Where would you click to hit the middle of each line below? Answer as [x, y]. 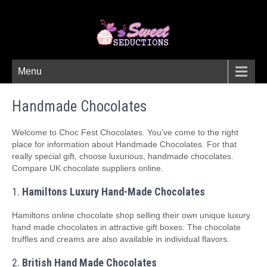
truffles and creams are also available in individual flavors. [121, 239]
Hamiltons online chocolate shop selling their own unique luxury [131, 215]
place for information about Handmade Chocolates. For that [124, 144]
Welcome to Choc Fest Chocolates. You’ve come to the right [125, 132]
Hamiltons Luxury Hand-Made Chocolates [114, 192]
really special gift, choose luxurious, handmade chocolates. [123, 156]
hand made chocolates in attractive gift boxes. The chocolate [126, 227]
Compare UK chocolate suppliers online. [88, 168]
